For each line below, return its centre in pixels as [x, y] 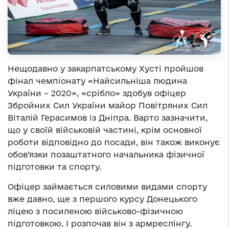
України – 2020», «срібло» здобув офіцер [97, 93]
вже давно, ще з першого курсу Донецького [102, 199]
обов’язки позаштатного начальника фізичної [106, 155]
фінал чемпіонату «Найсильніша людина [97, 81]
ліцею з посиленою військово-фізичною [95, 211]
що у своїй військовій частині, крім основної [105, 130]
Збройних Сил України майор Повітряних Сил [108, 106]
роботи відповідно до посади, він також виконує [114, 142]
